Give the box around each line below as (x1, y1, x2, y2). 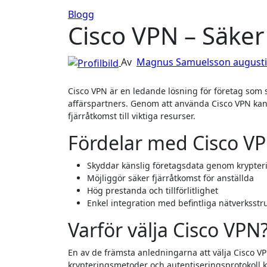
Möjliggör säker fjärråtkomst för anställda (87, 172, 254, 184)
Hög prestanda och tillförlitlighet (87, 184, 218, 196)
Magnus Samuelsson (136, 55, 233, 69)
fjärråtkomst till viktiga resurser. (68, 110, 195, 122)
